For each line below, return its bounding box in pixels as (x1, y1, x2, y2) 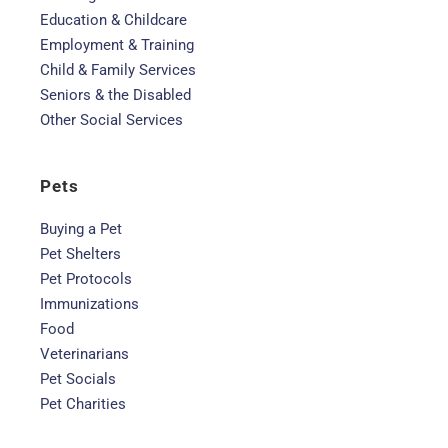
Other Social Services (40, 111, 183, 129)
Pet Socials (40, 370, 116, 388)
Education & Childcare (40, 11, 187, 29)
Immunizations (40, 295, 139, 313)
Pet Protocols (40, 270, 132, 288)
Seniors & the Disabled (40, 86, 191, 104)
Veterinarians (40, 345, 129, 363)
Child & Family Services (40, 61, 196, 79)
